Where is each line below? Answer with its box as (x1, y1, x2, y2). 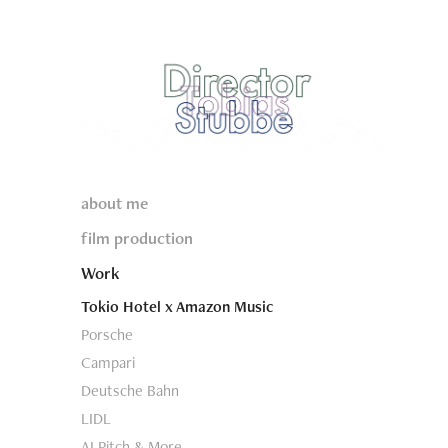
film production (80, 227, 193, 250)
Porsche (80, 324, 133, 346)
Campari (80, 352, 135, 374)
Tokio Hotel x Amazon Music (80, 296, 274, 318)
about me (80, 192, 148, 215)
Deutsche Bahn (80, 380, 179, 402)
